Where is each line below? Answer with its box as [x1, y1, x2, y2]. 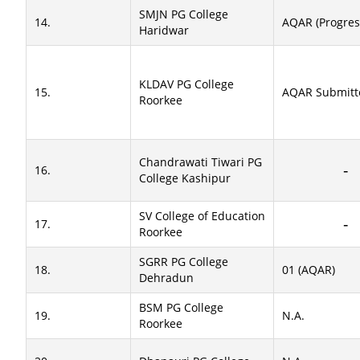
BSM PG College [139, 300, 223, 315]
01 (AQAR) [282, 262, 335, 277]
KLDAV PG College [139, 76, 234, 92]
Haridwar [139, 22, 189, 38]
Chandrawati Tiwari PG [139, 154, 262, 170]
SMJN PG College [139, 6, 228, 22]
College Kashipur [139, 170, 231, 186]
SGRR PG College [139, 254, 228, 269]
